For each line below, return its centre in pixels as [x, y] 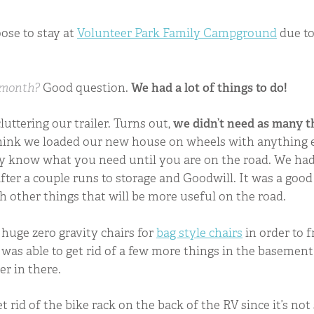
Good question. [87, 87]
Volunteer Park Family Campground [177, 33]
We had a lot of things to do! [210, 87]
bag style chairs [200, 232]
